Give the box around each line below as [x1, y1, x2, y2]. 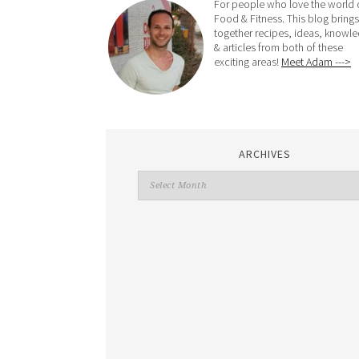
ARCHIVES [238, 147, 291, 162]
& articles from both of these [214, 40, 343, 55]
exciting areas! [214, 54, 281, 70]
